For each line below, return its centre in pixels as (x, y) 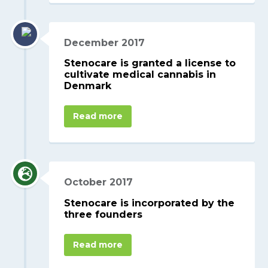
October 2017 (99, 182)
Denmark (88, 86)
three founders (103, 215)
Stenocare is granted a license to (150, 63)
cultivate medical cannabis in (140, 75)
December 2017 (105, 42)
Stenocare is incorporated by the (150, 203)
